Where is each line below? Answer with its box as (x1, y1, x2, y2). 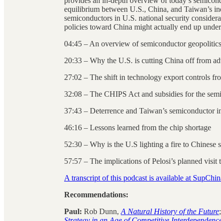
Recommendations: (64, 190, 128, 199)
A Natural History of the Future (121, 207, 219, 216)
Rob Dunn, (84, 207, 121, 216)
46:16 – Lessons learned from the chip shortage (64, 123, 211, 132)
